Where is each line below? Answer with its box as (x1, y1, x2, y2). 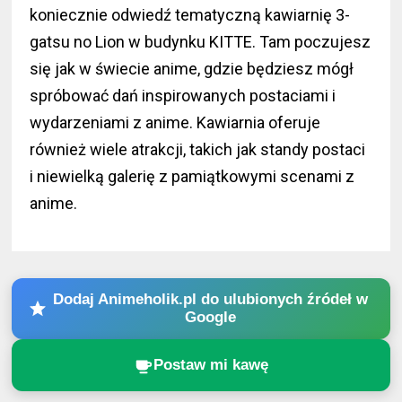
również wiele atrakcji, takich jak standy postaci (30, 140, 366, 160)
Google (185, 309, 237, 327)
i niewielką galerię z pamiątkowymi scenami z (30, 167, 355, 187)
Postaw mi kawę (153, 356, 268, 374)
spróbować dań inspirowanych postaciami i (30, 86, 336, 106)
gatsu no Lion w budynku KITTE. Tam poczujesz (30, 32, 371, 52)
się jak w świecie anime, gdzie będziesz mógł (30, 59, 354, 79)
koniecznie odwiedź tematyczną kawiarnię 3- (30, 5, 351, 25)
